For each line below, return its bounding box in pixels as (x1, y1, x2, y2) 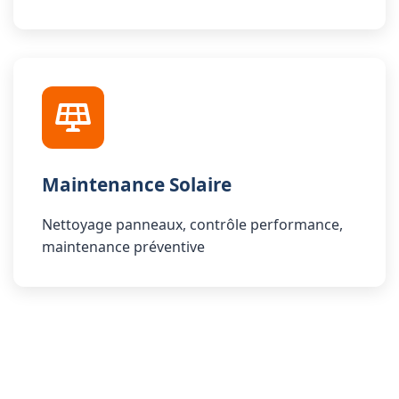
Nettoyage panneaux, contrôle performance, (42, 215, 343, 234)
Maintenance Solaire (42, 172, 232, 197)
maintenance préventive (42, 237, 205, 256)
